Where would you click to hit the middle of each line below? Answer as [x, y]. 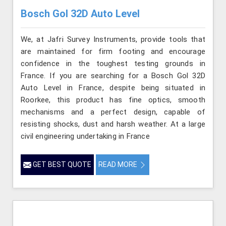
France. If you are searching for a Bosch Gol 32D [113, 75]
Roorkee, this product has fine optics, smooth [113, 100]
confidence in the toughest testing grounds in [113, 63]
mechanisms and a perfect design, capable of [113, 112]
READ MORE [119, 164]
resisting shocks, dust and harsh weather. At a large [113, 124]
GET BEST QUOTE [61, 164]
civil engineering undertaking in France [85, 136]
